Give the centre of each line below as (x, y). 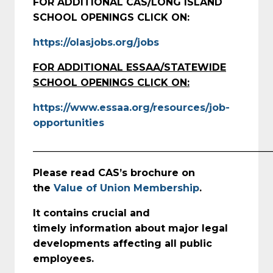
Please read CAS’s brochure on (114, 172)
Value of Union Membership (126, 188)
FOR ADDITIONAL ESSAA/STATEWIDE (129, 67)
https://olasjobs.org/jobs (96, 42)
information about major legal (149, 228)
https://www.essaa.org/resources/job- (131, 107)
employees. (63, 258)
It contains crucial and (91, 213)
